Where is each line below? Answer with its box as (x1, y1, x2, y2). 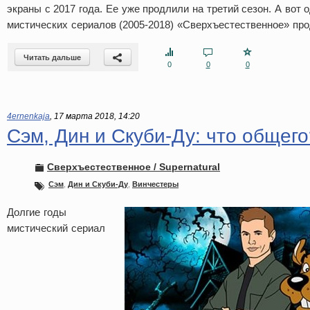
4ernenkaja (7, 111, 50, 121)
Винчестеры (132, 180, 179, 188)
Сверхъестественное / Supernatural (47, 161, 220, 172)
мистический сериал (7, 222, 105, 234)
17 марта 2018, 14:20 (54, 111, 140, 121)
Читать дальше (24, 53, 81, 62)
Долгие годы (7, 206, 66, 218)
